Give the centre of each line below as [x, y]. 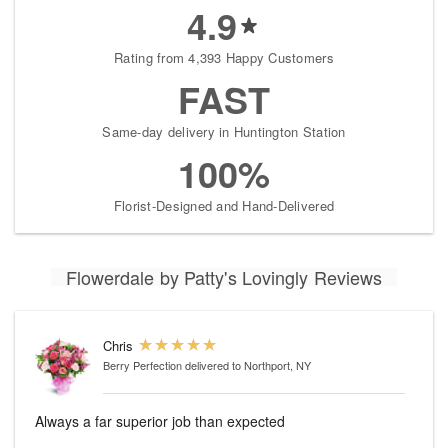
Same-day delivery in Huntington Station [224, 132]
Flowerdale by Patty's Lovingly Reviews [224, 277]
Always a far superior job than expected [160, 421]
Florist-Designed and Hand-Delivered [224, 206]
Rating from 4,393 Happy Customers [224, 58]
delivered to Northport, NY [248, 365]
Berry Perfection [142, 365]
